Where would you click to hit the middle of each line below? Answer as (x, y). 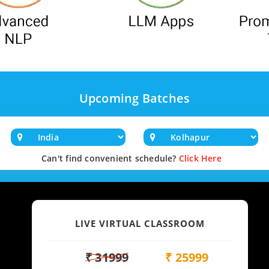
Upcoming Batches (134, 98)
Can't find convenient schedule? (109, 158)
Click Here (200, 158)
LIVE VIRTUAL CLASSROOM (140, 223)
